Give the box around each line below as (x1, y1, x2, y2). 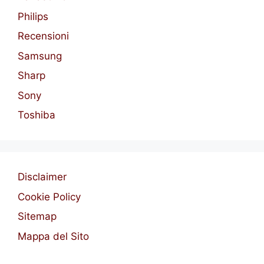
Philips (18, 10, 48, 22)
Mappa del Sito (18, 230, 89, 242)
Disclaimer (18, 171, 67, 183)
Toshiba (18, 109, 55, 121)
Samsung (18, 49, 62, 62)
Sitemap (18, 210, 57, 223)
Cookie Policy (18, 190, 81, 203)
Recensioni (18, 30, 69, 42)
